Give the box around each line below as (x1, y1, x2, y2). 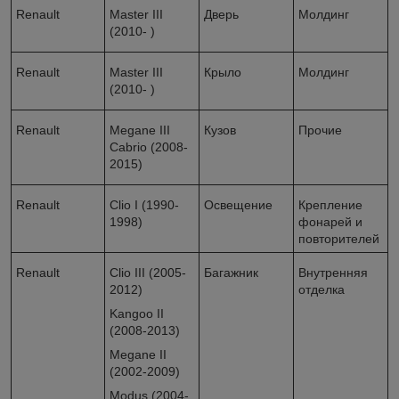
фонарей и (298, 215, 362, 230)
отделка (298, 282, 345, 297)
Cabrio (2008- (110, 140, 188, 155)
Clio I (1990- (110, 198, 179, 213)
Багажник (204, 265, 258, 281)
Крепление (298, 198, 362, 213)
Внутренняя (298, 265, 368, 281)
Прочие (298, 123, 342, 138)
